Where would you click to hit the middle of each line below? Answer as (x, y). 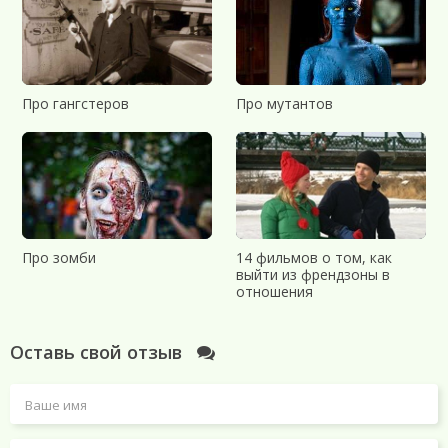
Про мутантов (284, 103)
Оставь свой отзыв (98, 351)
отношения (274, 291)
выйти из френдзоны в (313, 274)
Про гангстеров (75, 103)
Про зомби (59, 257)
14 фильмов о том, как (314, 257)
